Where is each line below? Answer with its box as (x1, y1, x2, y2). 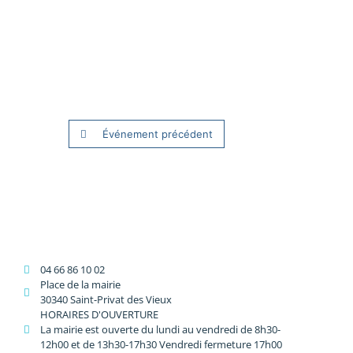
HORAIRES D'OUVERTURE (40, 307, 159, 322)
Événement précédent (102, 128, 213, 141)
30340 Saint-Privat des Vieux (40, 292, 173, 307)
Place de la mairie (40, 277, 121, 292)
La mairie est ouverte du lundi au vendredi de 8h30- (40, 322, 281, 337)
